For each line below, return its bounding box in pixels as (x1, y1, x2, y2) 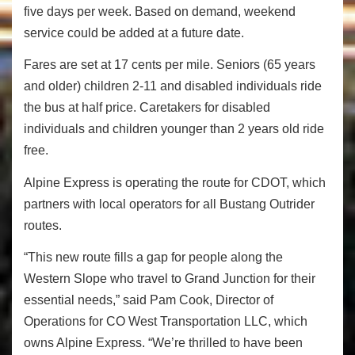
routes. (24, 218, 65, 232)
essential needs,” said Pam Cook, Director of (24, 293, 273, 307)
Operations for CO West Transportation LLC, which (24, 315, 307, 329)
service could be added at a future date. (24, 25, 244, 40)
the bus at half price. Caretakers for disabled (24, 101, 270, 115)
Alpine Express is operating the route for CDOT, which (24, 175, 326, 189)
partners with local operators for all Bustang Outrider (24, 197, 315, 211)
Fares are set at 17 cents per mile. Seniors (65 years (24, 58, 315, 72)
